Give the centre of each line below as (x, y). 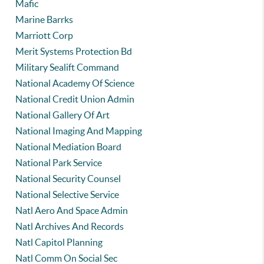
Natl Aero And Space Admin (72, 210)
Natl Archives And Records (70, 226)
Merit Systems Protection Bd (74, 51)
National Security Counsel (68, 179)
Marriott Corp (44, 35)
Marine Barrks (44, 19)
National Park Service (59, 163)
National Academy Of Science (75, 83)
